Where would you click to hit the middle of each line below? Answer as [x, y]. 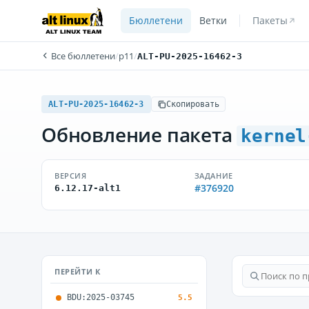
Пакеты [270, 21]
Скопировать [192, 104]
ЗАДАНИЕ [213, 176]
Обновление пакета [139, 134]
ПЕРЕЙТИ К [78, 271]
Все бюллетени [82, 56]
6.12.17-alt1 [88, 188]
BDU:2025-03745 [101, 297]
